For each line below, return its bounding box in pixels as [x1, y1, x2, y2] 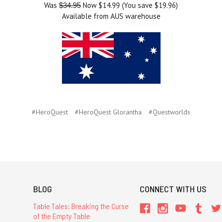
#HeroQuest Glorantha [75, 107, 142, 116]
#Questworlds [149, 107, 190, 116]
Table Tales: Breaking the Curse [33, 201, 129, 211]
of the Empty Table [33, 211, 90, 221]
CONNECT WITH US [140, 183, 207, 194]
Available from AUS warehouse [61, 11, 161, 21]
